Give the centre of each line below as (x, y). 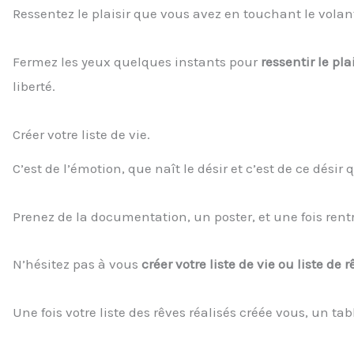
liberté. (34, 87)
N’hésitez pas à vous (77, 264)
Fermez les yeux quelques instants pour (137, 62)
